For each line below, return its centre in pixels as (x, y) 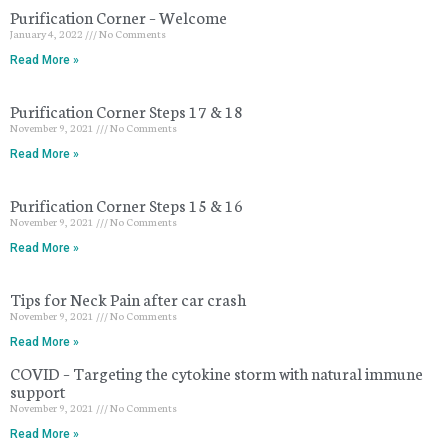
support (37, 390)
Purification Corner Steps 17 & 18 (126, 110)
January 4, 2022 (47, 33)
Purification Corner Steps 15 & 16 (126, 204)
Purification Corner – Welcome (118, 16)
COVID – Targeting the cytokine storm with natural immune (216, 372)
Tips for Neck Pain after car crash (128, 298)
